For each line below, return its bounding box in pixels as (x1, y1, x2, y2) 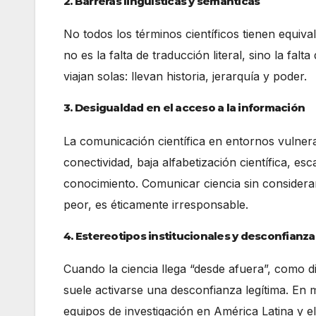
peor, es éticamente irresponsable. (63, 197, 248, 212)
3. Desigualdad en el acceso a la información (63, 101, 305, 115)
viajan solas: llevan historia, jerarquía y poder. (63, 69, 307, 84)
